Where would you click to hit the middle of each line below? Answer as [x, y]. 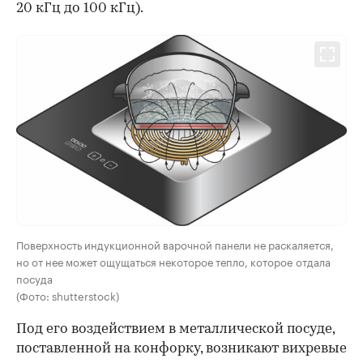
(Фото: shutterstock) [68, 295]
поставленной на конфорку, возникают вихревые [181, 348]
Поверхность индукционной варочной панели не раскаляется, [175, 243]
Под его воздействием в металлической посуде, [175, 329]
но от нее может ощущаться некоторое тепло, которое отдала [173, 261]
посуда [37, 278]
